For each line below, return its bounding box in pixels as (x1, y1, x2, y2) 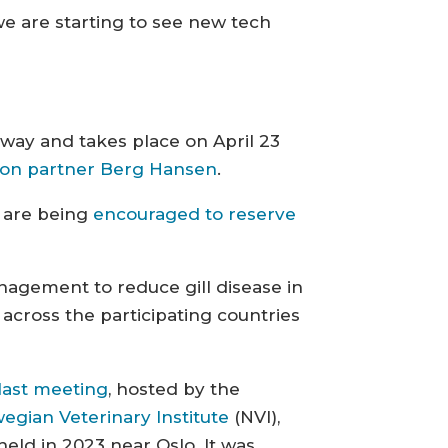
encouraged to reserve (93, 204, 297, 225)
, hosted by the (108, 378, 241, 399)
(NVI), (229, 406, 281, 427)
